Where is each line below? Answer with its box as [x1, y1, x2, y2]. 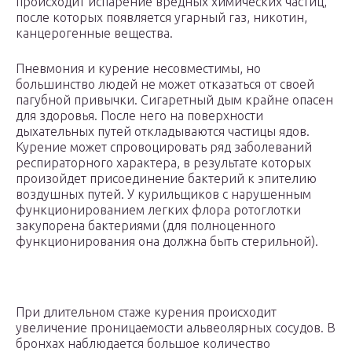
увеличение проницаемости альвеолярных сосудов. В [16, 321, 335, 335]
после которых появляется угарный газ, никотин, [16, 10, 307, 25]
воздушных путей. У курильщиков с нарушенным [16, 187, 311, 202]
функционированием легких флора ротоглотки [16, 203, 301, 218]
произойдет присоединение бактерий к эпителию [16, 171, 317, 186]
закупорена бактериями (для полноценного [16, 218, 276, 233]
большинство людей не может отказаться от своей [16, 77, 314, 92]
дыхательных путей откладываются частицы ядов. [16, 124, 310, 139]
